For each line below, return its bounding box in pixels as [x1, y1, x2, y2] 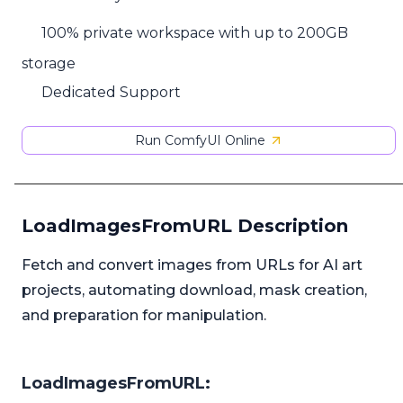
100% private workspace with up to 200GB [41, 24, 349, 42]
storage [22, 54, 76, 72]
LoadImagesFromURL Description [22, 215, 348, 237]
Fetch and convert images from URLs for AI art [22, 256, 363, 274]
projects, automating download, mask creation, [22, 282, 367, 300]
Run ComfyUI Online [134, 132, 265, 149]
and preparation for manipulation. [22, 307, 266, 325]
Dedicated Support [41, 83, 182, 101]
